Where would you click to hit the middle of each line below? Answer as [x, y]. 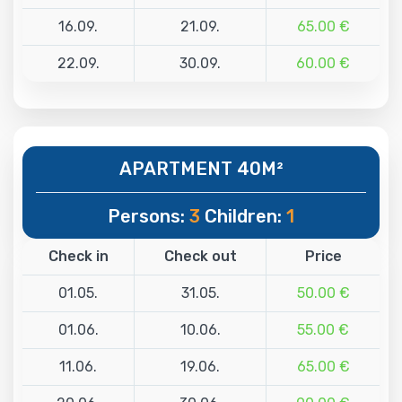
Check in [78, 256]
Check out [200, 256]
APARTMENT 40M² [201, 168]
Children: [243, 216]
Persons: [149, 216]
